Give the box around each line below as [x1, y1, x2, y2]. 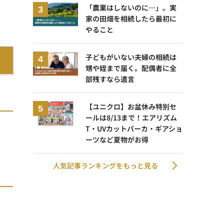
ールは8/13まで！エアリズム [85, 112, 177, 122]
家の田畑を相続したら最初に [85, 13, 176, 23]
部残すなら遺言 [85, 73, 134, 84]
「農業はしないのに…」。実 [85, 2, 176, 12]
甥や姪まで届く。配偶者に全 [85, 62, 176, 73]
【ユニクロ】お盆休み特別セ [85, 101, 176, 111]
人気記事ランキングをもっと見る [53, 160, 158, 170]
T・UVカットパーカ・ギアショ [85, 123, 182, 133]
